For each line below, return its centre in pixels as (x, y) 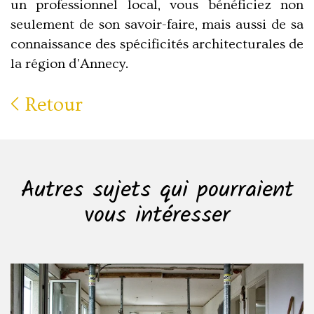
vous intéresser (157, 216)
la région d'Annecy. (69, 64)
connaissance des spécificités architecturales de (157, 45)
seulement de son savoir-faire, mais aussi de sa (157, 25)
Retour (52, 105)
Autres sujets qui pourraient (157, 191)
